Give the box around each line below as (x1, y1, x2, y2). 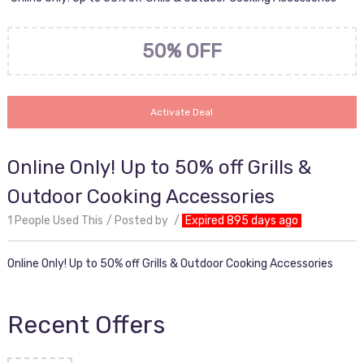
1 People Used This (6, 214, 103, 227)
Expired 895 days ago (184, 214, 298, 227)
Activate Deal (150, 106, 214, 118)
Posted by (114, 214, 171, 227)
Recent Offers (6, 310, 165, 340)
